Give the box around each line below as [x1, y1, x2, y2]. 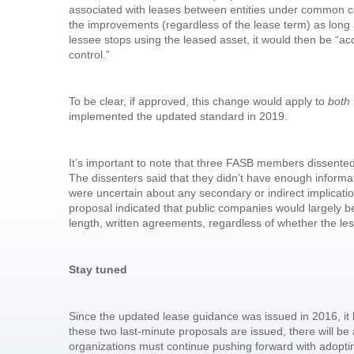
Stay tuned [69, 263, 130, 276]
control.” [69, 48, 110, 61]
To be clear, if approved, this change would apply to [69, 95, 328, 107]
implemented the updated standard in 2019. [69, 110, 288, 122]
